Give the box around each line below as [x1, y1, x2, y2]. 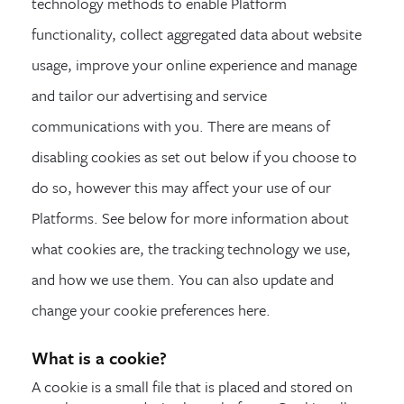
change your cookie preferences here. [32, 298, 271, 321]
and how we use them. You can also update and [32, 267, 334, 290]
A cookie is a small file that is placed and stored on [32, 374, 353, 398]
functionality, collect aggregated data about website [32, 22, 362, 45]
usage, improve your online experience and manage [32, 52, 357, 76]
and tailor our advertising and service [32, 83, 267, 106]
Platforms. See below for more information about [32, 206, 349, 229]
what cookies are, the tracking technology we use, [32, 236, 351, 260]
